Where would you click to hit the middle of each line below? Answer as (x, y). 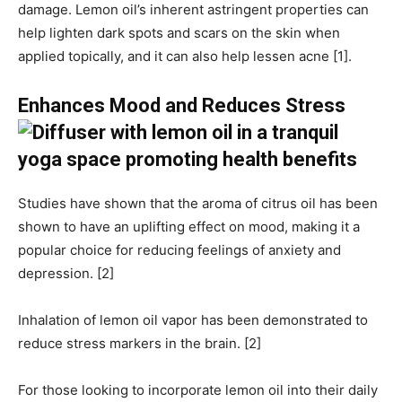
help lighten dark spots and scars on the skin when (179, 33)
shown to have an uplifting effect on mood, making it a (189, 227)
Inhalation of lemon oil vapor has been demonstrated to (193, 320)
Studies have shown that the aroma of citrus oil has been (198, 204)
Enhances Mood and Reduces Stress (182, 106)
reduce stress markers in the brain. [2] (140, 344)
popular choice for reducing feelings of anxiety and (179, 250)
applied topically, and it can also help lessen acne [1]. (185, 57)
